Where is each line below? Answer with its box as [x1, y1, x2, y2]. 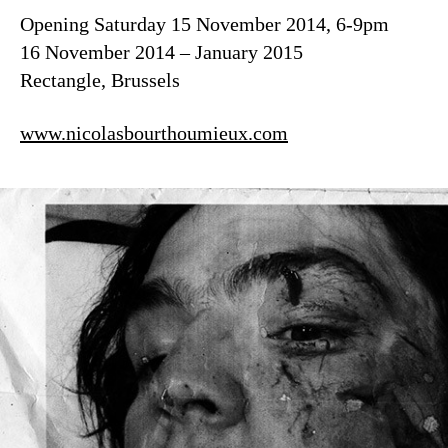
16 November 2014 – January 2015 [20, 39, 303, 65]
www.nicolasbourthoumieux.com [20, 120, 288, 146]
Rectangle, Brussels [20, 67, 180, 93]
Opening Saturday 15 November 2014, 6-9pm [20, 11, 389, 37]
